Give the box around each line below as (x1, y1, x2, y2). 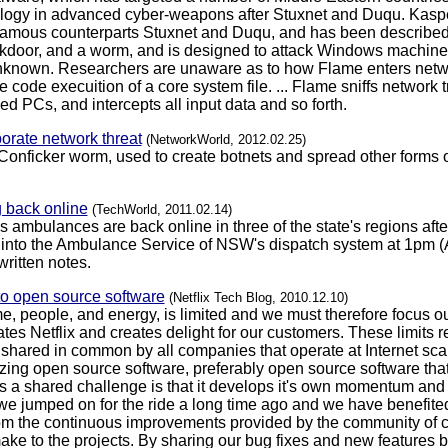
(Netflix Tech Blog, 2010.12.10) (168, 290, 348, 306)
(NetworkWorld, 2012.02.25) (145, 132, 306, 148)
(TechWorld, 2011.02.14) (91, 202, 232, 218)
